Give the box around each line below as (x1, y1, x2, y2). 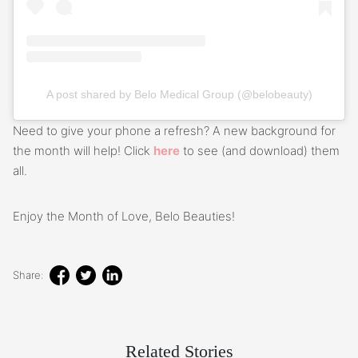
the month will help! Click (13, 142, 153, 158)
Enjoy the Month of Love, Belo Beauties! (13, 208, 235, 224)
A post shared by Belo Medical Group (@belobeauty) (46, 87, 312, 101)
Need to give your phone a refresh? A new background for (13, 122, 336, 138)
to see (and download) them (180, 142, 340, 158)
